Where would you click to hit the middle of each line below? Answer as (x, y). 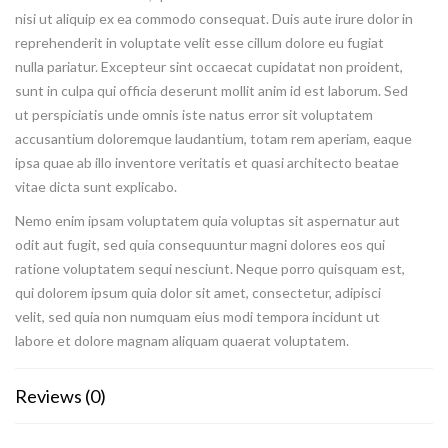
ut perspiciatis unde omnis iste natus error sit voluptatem (194, 114)
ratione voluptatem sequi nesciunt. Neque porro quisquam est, (210, 268)
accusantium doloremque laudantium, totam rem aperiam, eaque (213, 138)
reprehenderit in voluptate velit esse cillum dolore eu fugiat (199, 42)
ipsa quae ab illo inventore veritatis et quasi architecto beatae (207, 162)
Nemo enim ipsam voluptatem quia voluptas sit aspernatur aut (207, 220)
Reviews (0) (60, 396)
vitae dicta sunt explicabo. (96, 186)
